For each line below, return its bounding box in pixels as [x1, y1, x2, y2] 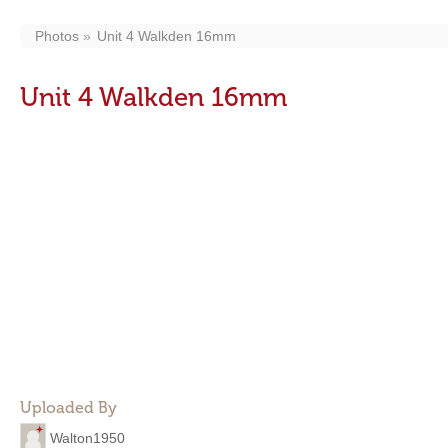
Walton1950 [50, 429, 125, 446]
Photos [35, 28, 79, 44]
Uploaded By [20, 398, 117, 417]
